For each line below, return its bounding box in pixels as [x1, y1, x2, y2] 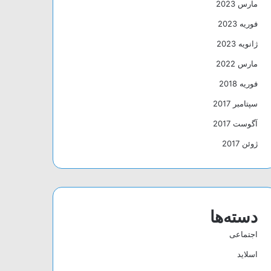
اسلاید [237, 249, 258, 259]
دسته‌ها [209, 206, 258, 227]
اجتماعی [229, 229, 258, 239]
